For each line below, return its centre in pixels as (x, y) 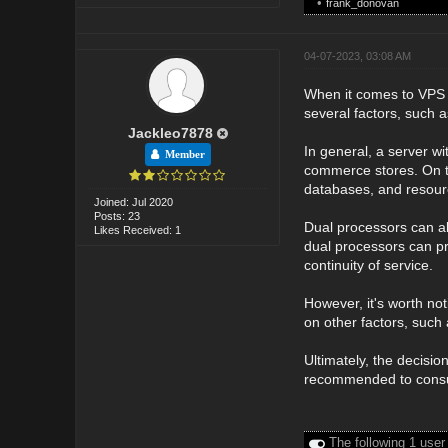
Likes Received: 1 (138, 229)
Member (181, 154)
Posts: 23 (117, 215)
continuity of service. (368, 264)
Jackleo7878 (170, 132)
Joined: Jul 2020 (134, 201)
